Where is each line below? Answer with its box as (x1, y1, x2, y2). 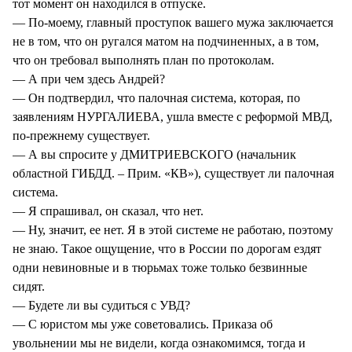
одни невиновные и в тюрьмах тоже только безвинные (13, 260, 307, 274)
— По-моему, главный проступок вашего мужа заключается (13, 15, 333, 29)
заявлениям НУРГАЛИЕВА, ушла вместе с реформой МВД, (13, 109, 332, 123)
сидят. (13, 279, 45, 293)
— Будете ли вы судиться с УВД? (13, 298, 190, 312)
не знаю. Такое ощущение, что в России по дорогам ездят (13, 241, 321, 255)
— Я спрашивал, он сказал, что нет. (13, 203, 203, 218)
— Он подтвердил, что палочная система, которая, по (13, 90, 300, 104)
